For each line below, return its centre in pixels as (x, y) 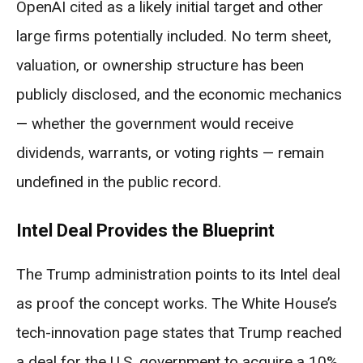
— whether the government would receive (155, 123)
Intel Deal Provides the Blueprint (145, 230)
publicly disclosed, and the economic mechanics (179, 94)
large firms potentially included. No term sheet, (174, 36)
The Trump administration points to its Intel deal (178, 274)
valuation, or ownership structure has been (160, 65)
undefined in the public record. (119, 181)
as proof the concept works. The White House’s (177, 303)
